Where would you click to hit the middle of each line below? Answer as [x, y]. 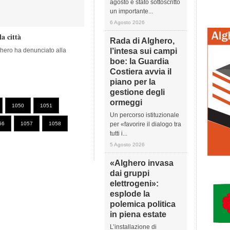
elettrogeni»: [134, 184]
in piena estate [138, 214]
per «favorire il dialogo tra [146, 124]
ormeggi [126, 102]
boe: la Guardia [139, 61]
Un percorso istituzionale [145, 115]
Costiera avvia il [141, 72]
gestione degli [137, 92]
